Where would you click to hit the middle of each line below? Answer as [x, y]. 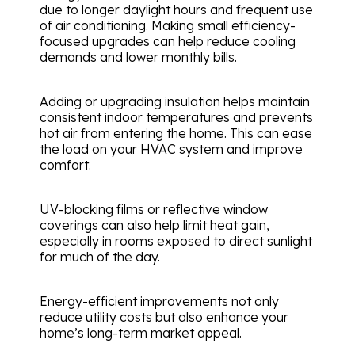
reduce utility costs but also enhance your [164, 317]
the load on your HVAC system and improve [171, 149]
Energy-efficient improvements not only [159, 301]
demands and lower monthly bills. [138, 57]
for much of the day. [100, 256]
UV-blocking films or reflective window [154, 209]
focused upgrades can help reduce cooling [168, 41]
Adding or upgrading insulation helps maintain [175, 101]
